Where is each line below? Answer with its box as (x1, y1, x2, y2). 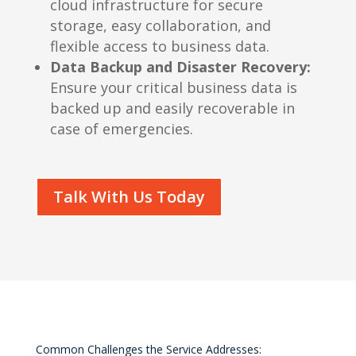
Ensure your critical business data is (49, 78, 297, 98)
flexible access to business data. (49, 37, 269, 56)
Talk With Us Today (52, 186, 205, 208)
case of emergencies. (49, 119, 193, 139)
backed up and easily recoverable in (49, 99, 295, 118)
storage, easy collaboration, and (49, 16, 271, 36)
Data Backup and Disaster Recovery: (49, 57, 311, 77)
